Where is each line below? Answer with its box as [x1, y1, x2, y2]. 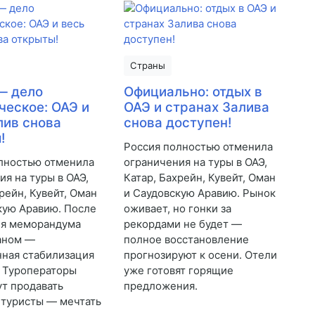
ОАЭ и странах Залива [123, 99, 269, 116]
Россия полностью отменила [123, 140, 273, 154]
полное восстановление [123, 233, 249, 247]
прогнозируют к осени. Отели [123, 248, 277, 262]
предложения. [123, 279, 198, 293]
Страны [129, 60, 165, 72]
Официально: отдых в [123, 84, 262, 101]
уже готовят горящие [123, 264, 233, 278]
